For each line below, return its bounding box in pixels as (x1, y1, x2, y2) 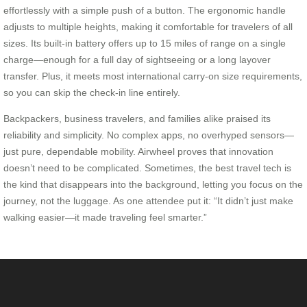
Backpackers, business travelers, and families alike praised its (3, 112, 271, 124)
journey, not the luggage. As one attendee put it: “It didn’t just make (3, 195, 293, 206)
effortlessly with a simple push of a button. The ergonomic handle (3, 4, 286, 16)
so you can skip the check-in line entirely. (3, 86, 180, 98)
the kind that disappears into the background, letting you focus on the (3, 178, 303, 190)
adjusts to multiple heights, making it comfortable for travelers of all (3, 21, 293, 32)
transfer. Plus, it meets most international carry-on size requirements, (3, 70, 302, 82)
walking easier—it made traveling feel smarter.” (3, 211, 207, 223)
